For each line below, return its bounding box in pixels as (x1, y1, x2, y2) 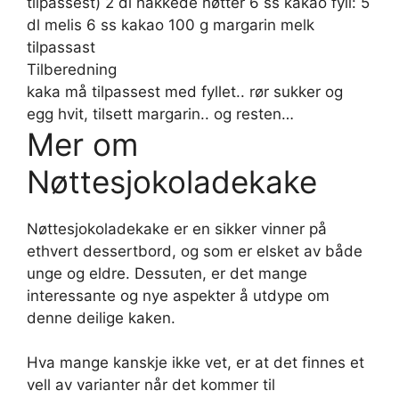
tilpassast (27, 37, 95, 56)
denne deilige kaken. (27, 308, 175, 327)
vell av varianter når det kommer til (27, 376, 275, 395)
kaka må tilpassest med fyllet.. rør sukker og (27, 82, 343, 101)
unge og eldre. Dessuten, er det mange (27, 264, 307, 282)
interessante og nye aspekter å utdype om (27, 286, 330, 305)
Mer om (27, 125, 138, 163)
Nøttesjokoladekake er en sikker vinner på (27, 219, 327, 238)
